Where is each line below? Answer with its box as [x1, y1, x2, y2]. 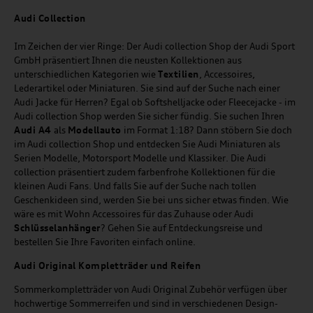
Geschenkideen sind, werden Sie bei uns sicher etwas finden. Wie [14, 194, 289, 206]
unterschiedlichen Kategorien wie [14, 68, 158, 80]
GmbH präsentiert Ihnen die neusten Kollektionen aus [14, 54, 242, 66]
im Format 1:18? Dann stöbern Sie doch [124, 124, 292, 136]
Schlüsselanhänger [14, 222, 101, 234]
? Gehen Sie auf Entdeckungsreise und [100, 222, 263, 234]
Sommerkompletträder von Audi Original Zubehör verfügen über [14, 284, 287, 296]
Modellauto [67, 124, 124, 136]
